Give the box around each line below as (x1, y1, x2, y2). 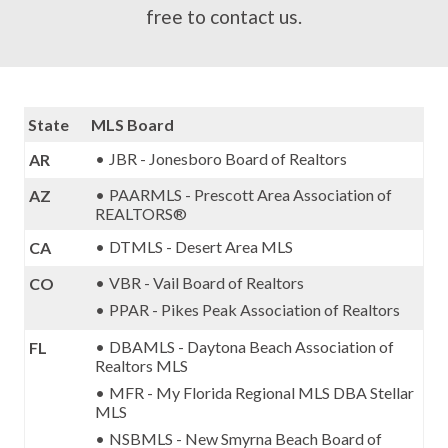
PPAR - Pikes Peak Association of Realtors (109, 300, 400, 319)
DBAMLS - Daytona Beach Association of (109, 337, 394, 356)
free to (146, 5, 210, 28)
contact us (210, 5, 298, 28)
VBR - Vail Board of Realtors (109, 273, 304, 292)
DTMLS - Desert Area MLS (109, 237, 293, 256)
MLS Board (91, 115, 174, 134)
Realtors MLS (95, 356, 188, 375)
